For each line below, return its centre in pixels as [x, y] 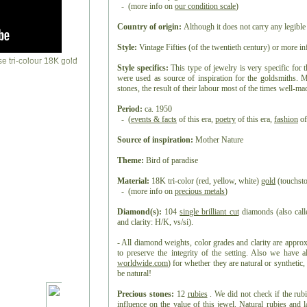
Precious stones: [146, 294]
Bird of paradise [171, 160]
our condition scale [205, 6]
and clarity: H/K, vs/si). [155, 222]
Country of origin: [150, 27]
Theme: [131, 160]
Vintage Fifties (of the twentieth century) [206, 47]
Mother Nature [219, 140]
